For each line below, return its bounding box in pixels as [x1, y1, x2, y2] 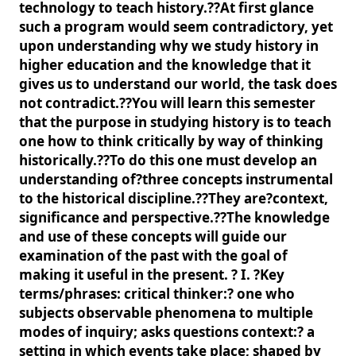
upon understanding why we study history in [19, 37, 319, 55]
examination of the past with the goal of [19, 246, 288, 265]
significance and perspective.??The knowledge [19, 208, 330, 226]
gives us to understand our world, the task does [19, 75, 337, 93]
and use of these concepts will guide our [19, 227, 287, 246]
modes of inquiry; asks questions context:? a [19, 323, 315, 341]
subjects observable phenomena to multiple [19, 304, 313, 322]
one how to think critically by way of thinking [19, 132, 323, 150]
